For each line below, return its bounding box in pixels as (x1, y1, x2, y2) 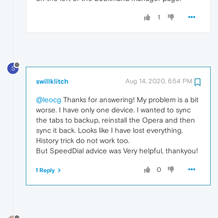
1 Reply (36, 166, 55, 174)
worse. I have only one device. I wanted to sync (36, 105, 191, 114)
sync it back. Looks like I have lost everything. (36, 126, 183, 134)
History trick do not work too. (36, 136, 129, 145)
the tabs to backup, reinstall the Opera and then (36, 115, 195, 124)
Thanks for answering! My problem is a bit (61, 95, 199, 104)
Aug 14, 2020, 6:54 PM (126, 77, 192, 85)
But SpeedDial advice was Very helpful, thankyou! (36, 146, 198, 155)
